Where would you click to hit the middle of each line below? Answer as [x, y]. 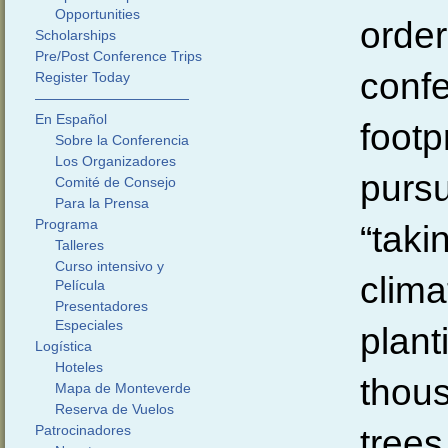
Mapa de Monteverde [122, 388]
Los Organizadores [115, 161]
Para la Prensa [101, 203]
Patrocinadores [82, 430]
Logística [63, 346]
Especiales [88, 325]
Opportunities [97, 14]
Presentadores [101, 306]
